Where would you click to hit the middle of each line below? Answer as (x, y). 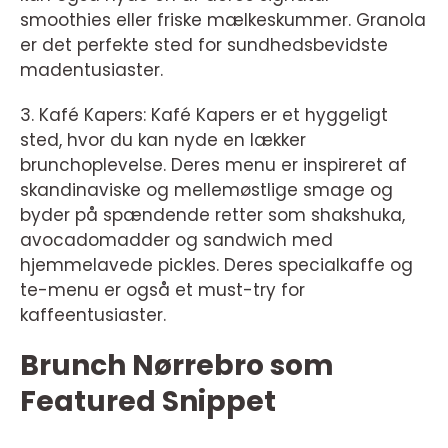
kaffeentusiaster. (93, 315)
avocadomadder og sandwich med (176, 240)
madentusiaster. (91, 70)
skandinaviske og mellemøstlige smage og (206, 190)
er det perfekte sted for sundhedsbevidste (204, 45)
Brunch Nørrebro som (177, 366)
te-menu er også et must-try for (162, 290)
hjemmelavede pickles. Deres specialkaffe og (216, 265)
